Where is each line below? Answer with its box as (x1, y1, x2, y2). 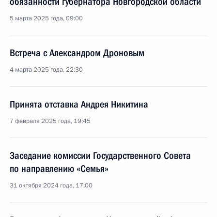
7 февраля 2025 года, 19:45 (10, 117, 91, 125)
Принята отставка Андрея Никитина (10, 98, 148, 110)
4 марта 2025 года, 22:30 (10, 65, 83, 74)
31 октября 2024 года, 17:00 (10, 181, 93, 190)
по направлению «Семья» (10, 163, 108, 174)
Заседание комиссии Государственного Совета (10, 150, 191, 161)
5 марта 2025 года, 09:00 (10, 14, 83, 23)
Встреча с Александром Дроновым (10, 47, 144, 59)
